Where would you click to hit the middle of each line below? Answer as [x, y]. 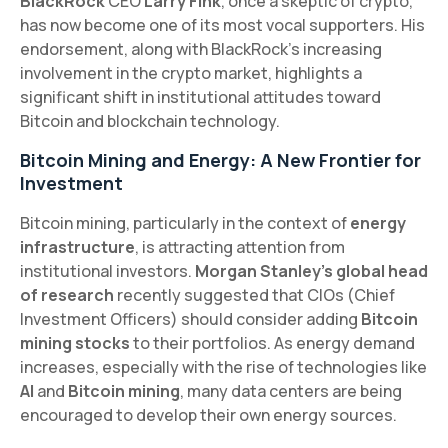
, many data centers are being [291, 390]
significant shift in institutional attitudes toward [200, 96]
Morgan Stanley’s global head [311, 270]
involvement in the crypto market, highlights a [191, 72]
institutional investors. [107, 270]
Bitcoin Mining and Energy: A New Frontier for [220, 159]
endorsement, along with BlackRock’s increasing [201, 48]
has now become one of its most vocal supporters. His [222, 24]
